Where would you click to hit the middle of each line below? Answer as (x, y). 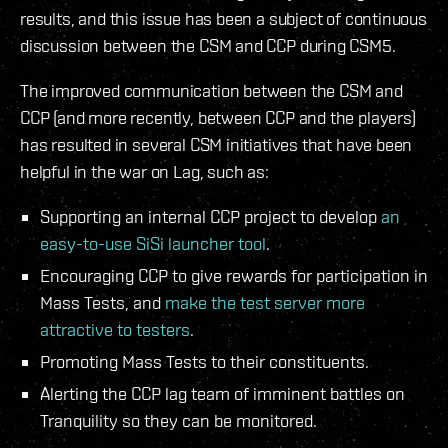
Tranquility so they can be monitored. (178, 421)
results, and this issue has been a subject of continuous (223, 19)
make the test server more (265, 303)
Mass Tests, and (102, 303)
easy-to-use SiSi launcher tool (153, 244)
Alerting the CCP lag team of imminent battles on (222, 394)
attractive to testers (115, 330)
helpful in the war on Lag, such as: (144, 172)
